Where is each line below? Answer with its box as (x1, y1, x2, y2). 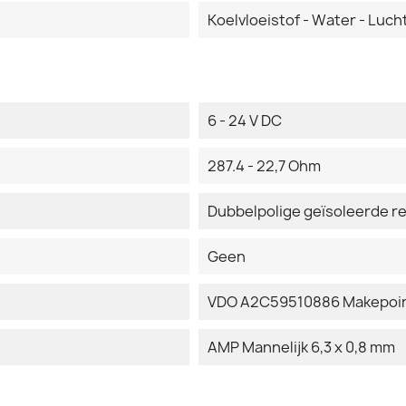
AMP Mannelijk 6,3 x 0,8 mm (208, 337, 395, 358)
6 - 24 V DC (208, 111, 282, 131)
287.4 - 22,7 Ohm (208, 156, 321, 177)
